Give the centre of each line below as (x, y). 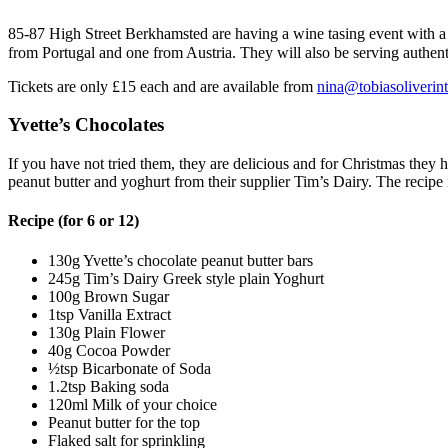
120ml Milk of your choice (132, 404)
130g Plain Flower (106, 332)
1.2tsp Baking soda (108, 386)
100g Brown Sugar (108, 296)
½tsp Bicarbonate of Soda (129, 368)
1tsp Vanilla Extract (109, 314)
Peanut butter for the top (124, 422)
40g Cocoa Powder (109, 350)
